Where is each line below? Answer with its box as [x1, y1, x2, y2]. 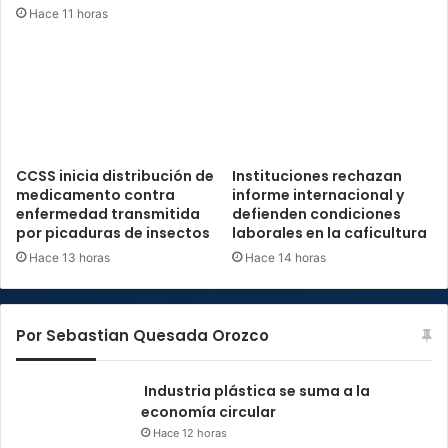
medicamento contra [16, 185, 175, 206]
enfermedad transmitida [16, 204, 200, 225]
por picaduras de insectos [16, 223, 210, 244]
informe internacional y [232, 185, 404, 206]
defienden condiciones [232, 204, 401, 225]
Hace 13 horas [29, 250, 110, 266]
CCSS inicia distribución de [16, 166, 214, 187]
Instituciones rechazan [232, 166, 402, 187]
